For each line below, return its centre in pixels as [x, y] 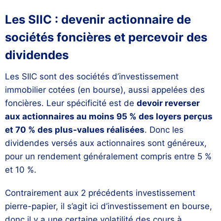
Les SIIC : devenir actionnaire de [98, 20]
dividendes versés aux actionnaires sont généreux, [106, 143]
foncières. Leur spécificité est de [71, 103]
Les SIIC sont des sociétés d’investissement [92, 77]
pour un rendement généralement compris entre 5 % [108, 157]
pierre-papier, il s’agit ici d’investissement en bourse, [109, 206]
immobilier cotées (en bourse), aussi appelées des [105, 90]
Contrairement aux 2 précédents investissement [100, 193]
